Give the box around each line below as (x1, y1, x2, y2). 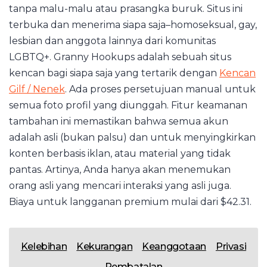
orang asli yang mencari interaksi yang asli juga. (9, 180, 231, 191)
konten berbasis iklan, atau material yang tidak (9, 148, 231, 159)
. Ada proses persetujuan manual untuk (65, 83, 256, 95)
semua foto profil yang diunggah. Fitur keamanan (9, 100, 247, 111)
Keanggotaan (142, 241, 206, 252)
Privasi (215, 241, 247, 252)
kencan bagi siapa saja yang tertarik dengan (9, 67, 219, 79)
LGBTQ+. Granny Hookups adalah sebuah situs (9, 51, 231, 63)
